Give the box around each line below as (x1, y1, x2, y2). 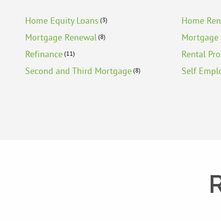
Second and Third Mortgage (25, 65, 132, 77)
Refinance (25, 48, 63, 60)
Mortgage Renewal (25, 32, 97, 43)
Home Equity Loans (25, 15, 99, 27)
